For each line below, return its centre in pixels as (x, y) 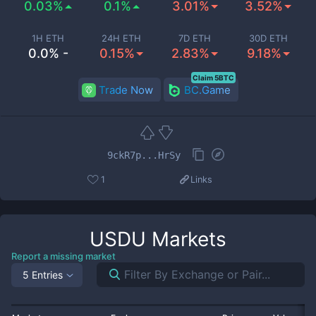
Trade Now (126, 90)
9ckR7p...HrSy (144, 155)
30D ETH (268, 38)
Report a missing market (63, 256)
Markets (186, 239)
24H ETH (121, 38)
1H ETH (48, 38)
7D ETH (195, 38)
